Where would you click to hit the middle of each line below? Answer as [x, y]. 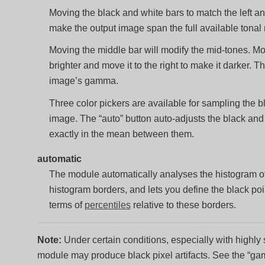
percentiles [107, 205]
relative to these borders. [183, 205]
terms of [67, 205]
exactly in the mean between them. [121, 134]
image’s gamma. [83, 81]
